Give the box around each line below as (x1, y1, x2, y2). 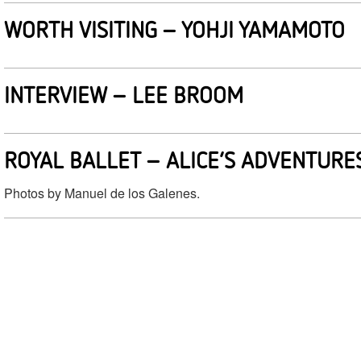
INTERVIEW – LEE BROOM (4, 81, 243, 108)
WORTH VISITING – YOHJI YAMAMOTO (4, 15, 345, 43)
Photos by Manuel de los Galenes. (4, 184, 200, 202)
